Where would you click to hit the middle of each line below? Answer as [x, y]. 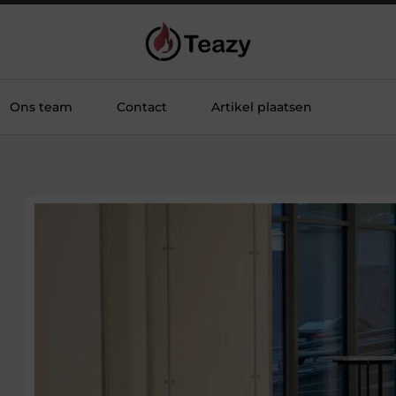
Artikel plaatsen [262, 107]
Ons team [41, 107]
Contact [142, 107]
